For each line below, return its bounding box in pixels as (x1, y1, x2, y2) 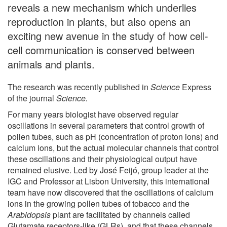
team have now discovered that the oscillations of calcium (8, 186, 213, 198)
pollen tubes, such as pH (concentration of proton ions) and (8, 130, 218, 142)
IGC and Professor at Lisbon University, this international (8, 175, 210, 187)
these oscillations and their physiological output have (8, 153, 197, 165)
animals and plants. (8, 56, 95, 71)
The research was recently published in (8, 81, 150, 93)
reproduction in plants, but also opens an (8, 14, 191, 29)
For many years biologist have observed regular (8, 108, 178, 120)
